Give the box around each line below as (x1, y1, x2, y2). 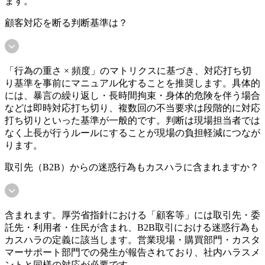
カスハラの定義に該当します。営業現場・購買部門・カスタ (5, 235, 260, 245)
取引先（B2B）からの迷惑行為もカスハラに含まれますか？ (5, 162, 259, 173)
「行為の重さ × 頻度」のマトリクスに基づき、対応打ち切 (5, 66, 251, 76)
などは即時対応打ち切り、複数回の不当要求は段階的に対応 (5, 103, 260, 114)
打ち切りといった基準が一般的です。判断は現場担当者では (5, 115, 260, 126)
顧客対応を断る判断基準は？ (5, 18, 128, 28)
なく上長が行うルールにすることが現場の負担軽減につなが (5, 128, 260, 138)
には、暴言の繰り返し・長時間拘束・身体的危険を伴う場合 (5, 91, 260, 101)
